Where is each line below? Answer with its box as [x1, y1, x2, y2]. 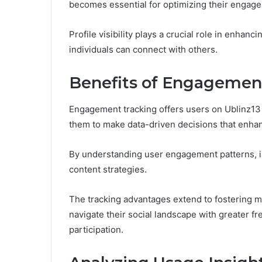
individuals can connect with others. [69, 44, 218, 56]
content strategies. [69, 163, 147, 175]
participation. [69, 223, 123, 235]
